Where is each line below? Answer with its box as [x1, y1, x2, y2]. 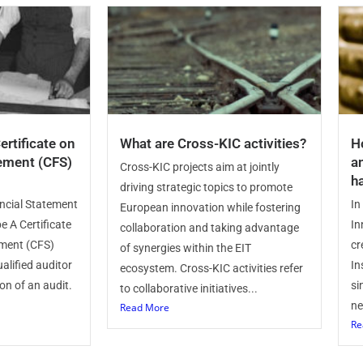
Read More [120, 301, 169, 314]
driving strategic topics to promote [120, 181, 293, 194]
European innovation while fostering [120, 201, 301, 214]
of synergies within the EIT [120, 241, 251, 254]
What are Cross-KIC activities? [120, 135, 306, 152]
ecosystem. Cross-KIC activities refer [120, 262, 303, 275]
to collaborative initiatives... [120, 282, 258, 295]
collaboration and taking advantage [120, 221, 299, 234]
